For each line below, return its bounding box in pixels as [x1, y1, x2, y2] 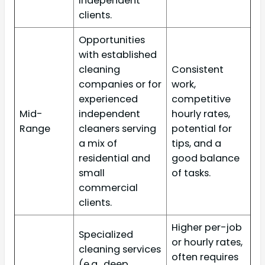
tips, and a [172, 136, 221, 150]
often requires [172, 250, 238, 264]
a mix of [79, 136, 117, 150]
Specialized [79, 227, 133, 241]
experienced [79, 92, 138, 106]
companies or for [79, 77, 161, 91]
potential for [172, 121, 232, 135]
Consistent [172, 62, 224, 76]
